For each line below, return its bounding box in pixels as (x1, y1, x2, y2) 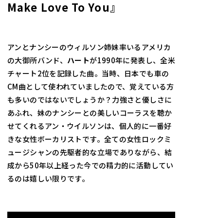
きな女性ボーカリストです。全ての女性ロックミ (7, 134, 172, 145)
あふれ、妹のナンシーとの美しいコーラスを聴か (7, 108, 172, 118)
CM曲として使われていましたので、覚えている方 (7, 81, 174, 92)
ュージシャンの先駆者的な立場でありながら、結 (7, 147, 172, 158)
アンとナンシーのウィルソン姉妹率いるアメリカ (7, 42, 171, 53)
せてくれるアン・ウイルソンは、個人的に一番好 (7, 121, 172, 131)
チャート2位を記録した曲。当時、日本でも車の (7, 68, 169, 79)
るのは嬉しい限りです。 (7, 173, 90, 184)
